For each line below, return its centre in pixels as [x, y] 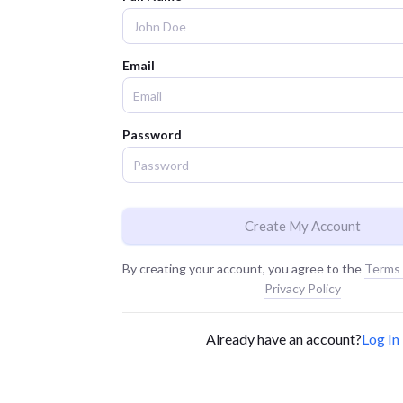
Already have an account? [283, 339]
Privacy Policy [302, 288]
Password [152, 134]
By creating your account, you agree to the [243, 269]
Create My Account [302, 226]
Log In [380, 339]
